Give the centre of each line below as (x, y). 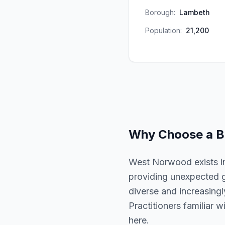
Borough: (160, 12)
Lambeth (195, 12)
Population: (163, 30)
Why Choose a (172, 134)
